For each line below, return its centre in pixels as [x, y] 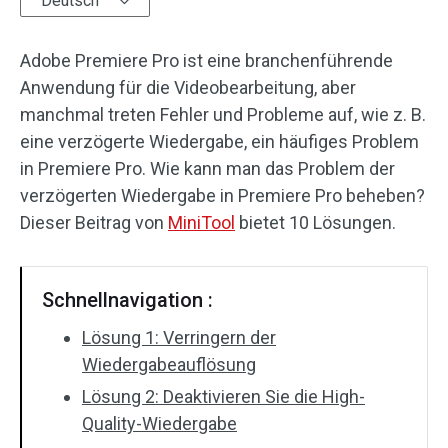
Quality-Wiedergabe [159, 423]
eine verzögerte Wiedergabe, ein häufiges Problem [219, 141]
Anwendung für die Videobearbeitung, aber [188, 87]
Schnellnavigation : [127, 300]
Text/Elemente [101, 85]
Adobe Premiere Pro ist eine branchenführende [206, 60]
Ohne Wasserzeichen [124, 320]
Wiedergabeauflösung [169, 364]
